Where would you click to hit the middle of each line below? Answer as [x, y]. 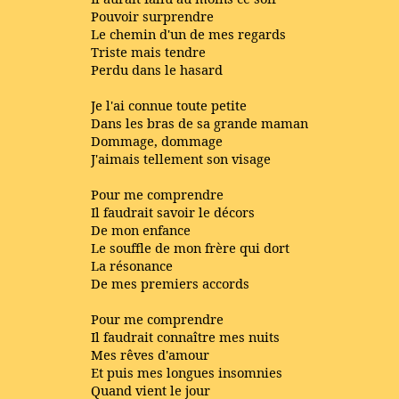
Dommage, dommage [157, 141]
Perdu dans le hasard [157, 69]
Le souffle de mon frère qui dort [190, 248]
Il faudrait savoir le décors [173, 212]
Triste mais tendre [148, 52]
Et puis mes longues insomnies [187, 372]
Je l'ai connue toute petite [169, 105]
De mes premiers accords [170, 283]
